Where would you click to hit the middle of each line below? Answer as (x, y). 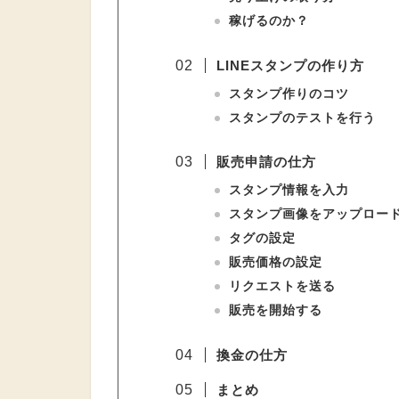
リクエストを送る (282, 287)
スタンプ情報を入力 (289, 191)
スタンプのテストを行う (302, 118)
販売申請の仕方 (266, 162)
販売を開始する (275, 311)
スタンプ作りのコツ (289, 94)
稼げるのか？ (269, 21)
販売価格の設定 (275, 263)
